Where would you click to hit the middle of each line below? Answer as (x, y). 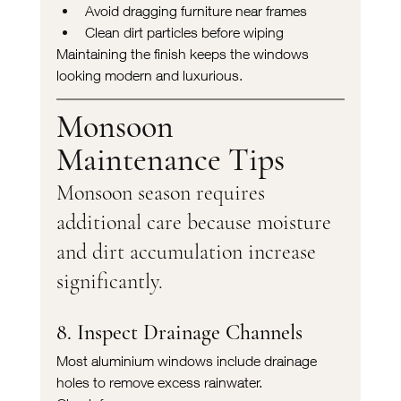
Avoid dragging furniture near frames (196, 10)
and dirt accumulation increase (188, 252)
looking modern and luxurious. (149, 75)
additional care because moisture (196, 222)
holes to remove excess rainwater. (159, 382)
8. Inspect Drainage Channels (179, 332)
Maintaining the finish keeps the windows (184, 53)
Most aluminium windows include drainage (188, 360)
